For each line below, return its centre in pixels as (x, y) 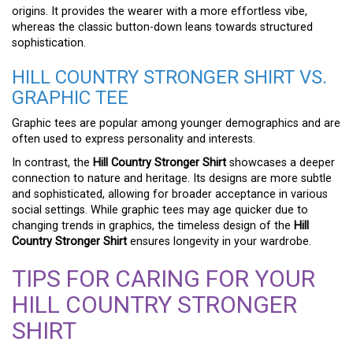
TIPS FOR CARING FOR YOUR (163, 278)
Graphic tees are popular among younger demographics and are (176, 123)
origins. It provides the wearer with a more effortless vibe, (160, 11)
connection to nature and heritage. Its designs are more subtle (172, 178)
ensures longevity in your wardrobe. (219, 241)
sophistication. (49, 43)
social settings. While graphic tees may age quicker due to (160, 210)
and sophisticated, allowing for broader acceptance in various (170, 194)
